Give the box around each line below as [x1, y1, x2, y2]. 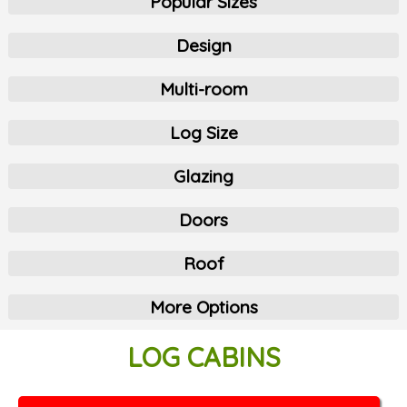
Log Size [169, 122, 238, 144]
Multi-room [159, 78, 248, 100]
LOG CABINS [126, 341, 281, 373]
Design [175, 35, 232, 56]
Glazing [174, 165, 233, 187]
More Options [149, 296, 258, 318]
